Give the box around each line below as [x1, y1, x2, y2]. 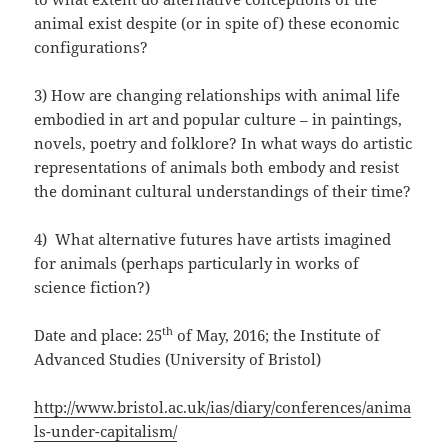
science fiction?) [34, 277, 151, 298]
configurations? [34, 37, 149, 58]
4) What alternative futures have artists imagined [34, 229, 392, 250]
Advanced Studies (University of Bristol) [34, 349, 322, 370]
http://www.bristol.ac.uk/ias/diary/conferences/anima [34, 397, 412, 418]
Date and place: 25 [34, 325, 163, 346]
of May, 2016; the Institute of [173, 325, 381, 346]
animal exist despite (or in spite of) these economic [34, 13, 400, 34]
